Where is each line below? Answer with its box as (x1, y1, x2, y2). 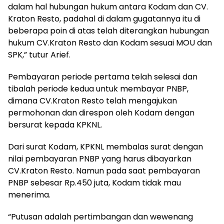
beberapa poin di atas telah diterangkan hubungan (8, 25, 209, 36)
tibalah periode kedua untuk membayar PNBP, (8, 83, 188, 94)
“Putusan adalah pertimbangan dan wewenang (8, 211, 193, 222)
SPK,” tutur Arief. (8, 49, 70, 60)
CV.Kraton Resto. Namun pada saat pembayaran (8, 165, 200, 176)
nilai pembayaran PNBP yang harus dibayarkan (8, 153, 191, 164)
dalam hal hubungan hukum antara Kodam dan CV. (8, 1, 208, 12)
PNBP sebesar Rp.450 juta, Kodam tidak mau (8, 177, 181, 188)
